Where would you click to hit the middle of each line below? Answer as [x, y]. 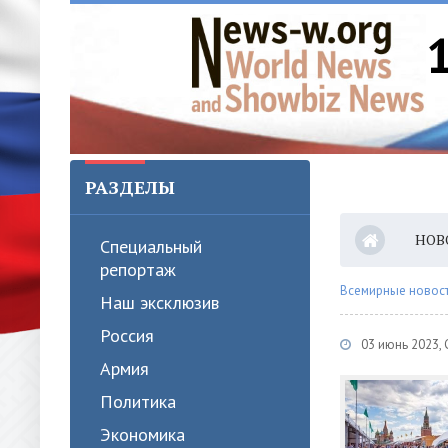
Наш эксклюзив [159, 302]
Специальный [151, 246]
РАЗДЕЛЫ [130, 187]
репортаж [138, 269]
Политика [138, 401]
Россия [127, 335]
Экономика [142, 434]
